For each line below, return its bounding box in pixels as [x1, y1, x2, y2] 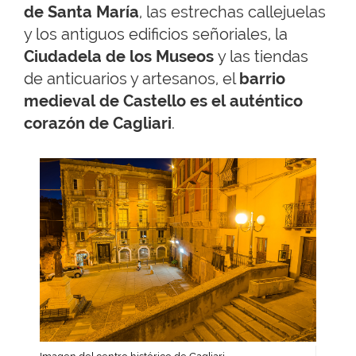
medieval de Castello [24, 91, 186, 110]
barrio [239, 69, 285, 88]
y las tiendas [214, 47, 308, 66]
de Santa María [24, 2, 139, 21]
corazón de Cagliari [24, 114, 172, 133]
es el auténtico [190, 91, 303, 110]
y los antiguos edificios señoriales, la [24, 25, 288, 44]
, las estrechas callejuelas [139, 2, 326, 21]
